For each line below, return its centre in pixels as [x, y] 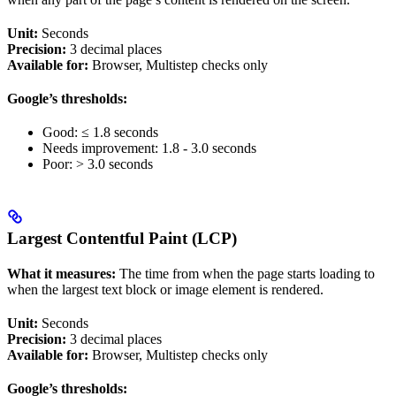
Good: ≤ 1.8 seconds [100, 133]
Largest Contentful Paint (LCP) [122, 239]
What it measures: [61, 274]
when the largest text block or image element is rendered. [165, 290]
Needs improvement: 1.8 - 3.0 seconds [149, 148]
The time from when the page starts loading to [245, 274]
